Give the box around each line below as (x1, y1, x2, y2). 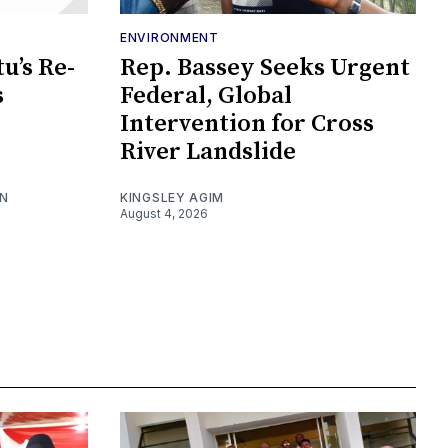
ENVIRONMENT (120, 30, 219, 46)
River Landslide (120, 137, 296, 168)
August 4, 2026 (120, 206, 208, 222)
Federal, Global (120, 81, 292, 112)
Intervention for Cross (120, 109, 374, 140)
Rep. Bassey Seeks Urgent (120, 53, 410, 84)
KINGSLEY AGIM (120, 190, 225, 206)
